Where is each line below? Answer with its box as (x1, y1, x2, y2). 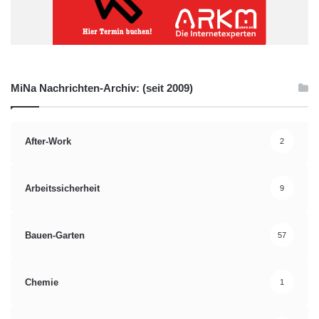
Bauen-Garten (25, 229, 85, 241)
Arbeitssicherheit (25, 182, 100, 194)
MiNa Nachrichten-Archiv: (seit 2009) (11, 82, 193, 95)
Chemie (25, 276, 58, 288)
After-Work (25, 135, 71, 147)
